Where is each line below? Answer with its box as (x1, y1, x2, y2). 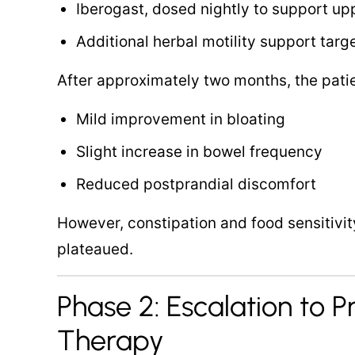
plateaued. (57, 240, 133, 258)
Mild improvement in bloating (76, 110, 285, 128)
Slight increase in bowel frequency (76, 143, 323, 161)
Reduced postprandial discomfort (76, 175, 316, 193)
